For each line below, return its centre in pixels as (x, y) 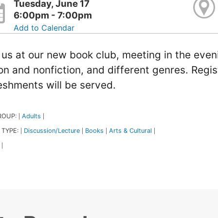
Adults (31, 116)
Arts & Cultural (130, 130)
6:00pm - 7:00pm (53, 15)
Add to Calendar (44, 27)
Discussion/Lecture (52, 130)
